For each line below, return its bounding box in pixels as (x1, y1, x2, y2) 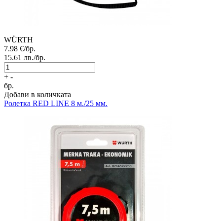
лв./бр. (24, 53, 45, 62)
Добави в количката (4, 90, 71, 99)
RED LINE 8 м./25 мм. (33, 99, 108, 108)
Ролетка (4, 99, 31, 108)
